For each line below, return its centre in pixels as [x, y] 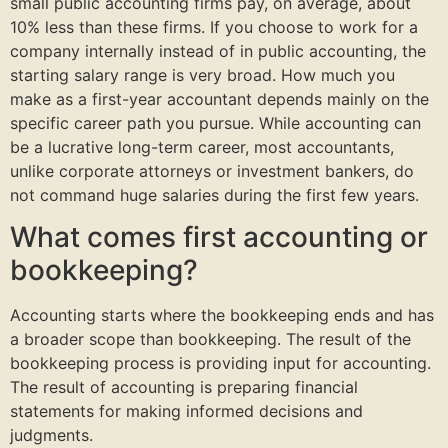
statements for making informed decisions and [186, 411]
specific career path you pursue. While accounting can [215, 122]
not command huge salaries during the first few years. [214, 194]
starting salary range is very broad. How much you [202, 74]
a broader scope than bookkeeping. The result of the [210, 339]
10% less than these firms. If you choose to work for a [214, 26]
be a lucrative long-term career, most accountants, [202, 146]
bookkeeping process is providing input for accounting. [220, 363]
